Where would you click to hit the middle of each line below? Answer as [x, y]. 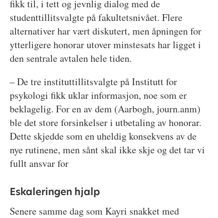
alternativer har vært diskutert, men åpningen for [105, 31]
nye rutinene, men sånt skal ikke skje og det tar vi [107, 150]
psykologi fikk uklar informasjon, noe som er [98, 95]
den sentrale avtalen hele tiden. [71, 58]
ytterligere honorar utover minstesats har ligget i [105, 45]
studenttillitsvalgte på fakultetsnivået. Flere [96, 18]
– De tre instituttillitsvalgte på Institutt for [93, 82]
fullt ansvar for [39, 163]
